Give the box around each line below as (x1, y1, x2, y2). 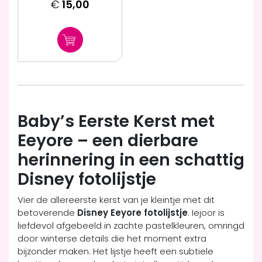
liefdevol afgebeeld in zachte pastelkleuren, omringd (18, 219, 244, 232)
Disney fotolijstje (18, 168, 156, 191)
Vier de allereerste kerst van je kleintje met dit (18, 194, 215, 206)
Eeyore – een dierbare (18, 129, 198, 153)
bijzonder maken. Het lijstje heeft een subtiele (18, 245, 213, 258)
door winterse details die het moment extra (18, 232, 206, 245)
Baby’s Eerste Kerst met (18, 110, 215, 133)
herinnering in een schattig (18, 149, 244, 172)
